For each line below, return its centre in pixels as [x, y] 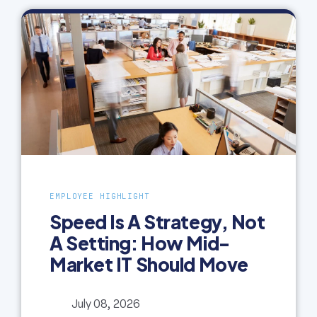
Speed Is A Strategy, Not [157, 222]
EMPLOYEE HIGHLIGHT [100, 196]
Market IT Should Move [149, 265]
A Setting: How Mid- [140, 243]
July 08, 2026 [106, 305]
